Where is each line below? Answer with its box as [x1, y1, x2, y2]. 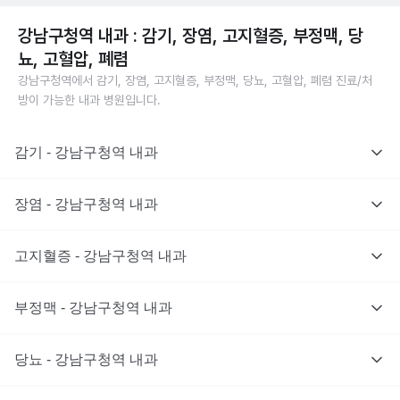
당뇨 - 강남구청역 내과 [14, 352, 158, 367]
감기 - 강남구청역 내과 [14, 145, 158, 160]
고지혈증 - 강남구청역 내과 [14, 248, 187, 263]
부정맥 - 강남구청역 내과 [14, 300, 172, 315]
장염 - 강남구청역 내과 [14, 196, 158, 212]
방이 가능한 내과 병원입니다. [18, 93, 161, 107]
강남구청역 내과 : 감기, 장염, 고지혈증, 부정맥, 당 [18, 25, 363, 46]
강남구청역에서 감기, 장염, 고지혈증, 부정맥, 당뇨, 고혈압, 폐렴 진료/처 [18, 73, 372, 87]
